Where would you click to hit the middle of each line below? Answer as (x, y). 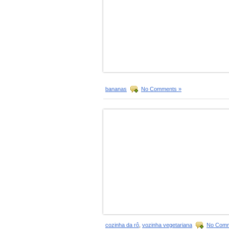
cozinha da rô (122, 225)
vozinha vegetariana (167, 225)
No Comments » (161, 89)
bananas (116, 89)
